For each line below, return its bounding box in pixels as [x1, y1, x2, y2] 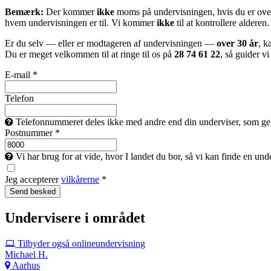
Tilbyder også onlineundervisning [15, 238, 145, 249]
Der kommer [44, 6, 97, 17]
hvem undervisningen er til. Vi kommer [5, 17, 157, 28]
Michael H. [5, 249, 48, 260]
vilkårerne [61, 174, 99, 184]
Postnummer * [5, 127, 60, 138]
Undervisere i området [5, 209, 145, 226]
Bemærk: [5, 6, 44, 17]
